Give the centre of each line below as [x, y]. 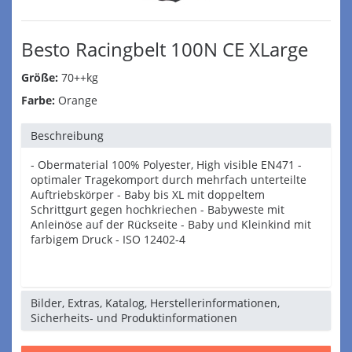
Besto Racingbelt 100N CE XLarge [165, 49]
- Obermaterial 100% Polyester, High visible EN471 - [166, 165]
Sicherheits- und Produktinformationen [134, 318]
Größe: [40, 77]
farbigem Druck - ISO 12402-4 [108, 239]
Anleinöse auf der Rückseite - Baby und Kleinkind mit [171, 224]
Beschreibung [67, 136]
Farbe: [38, 100]
